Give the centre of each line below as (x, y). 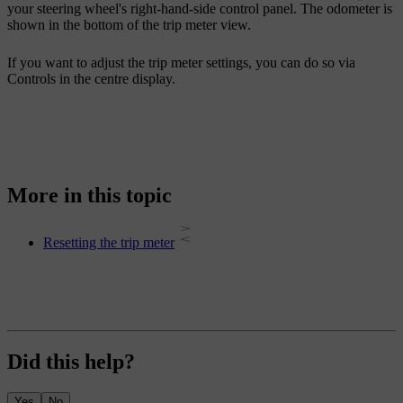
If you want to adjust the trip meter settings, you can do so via (181, 62)
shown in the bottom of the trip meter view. (129, 24)
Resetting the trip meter (109, 243)
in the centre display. (116, 78)
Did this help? (71, 362)
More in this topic (90, 196)
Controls (31, 78)
